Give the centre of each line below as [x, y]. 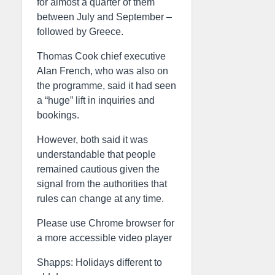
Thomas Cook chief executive [101, 56]
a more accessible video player [104, 238]
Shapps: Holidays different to [99, 262]
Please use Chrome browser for [106, 223]
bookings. [58, 115]
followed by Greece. [80, 32]
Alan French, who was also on [103, 71]
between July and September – [104, 17]
